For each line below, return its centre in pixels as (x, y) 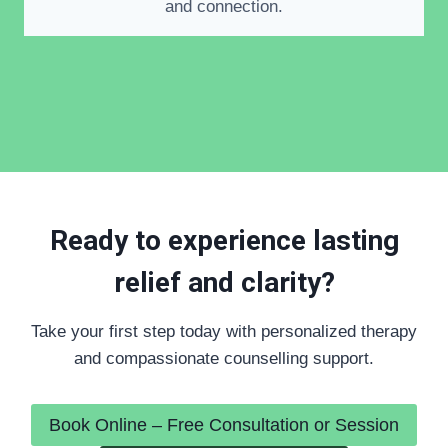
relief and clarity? (224, 282)
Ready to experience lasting (224, 240)
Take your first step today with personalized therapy (224, 331)
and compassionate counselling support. (224, 358)
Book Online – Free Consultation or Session (224, 424)
